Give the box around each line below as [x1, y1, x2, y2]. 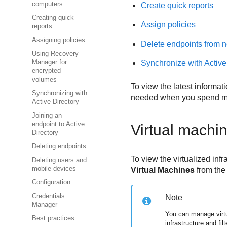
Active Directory [32, 98, 79, 106]
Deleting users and [32, 157, 87, 164]
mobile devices [32, 165, 76, 173]
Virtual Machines [130, 166, 195, 175]
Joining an [32, 112, 62, 120]
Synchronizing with [32, 90, 87, 97]
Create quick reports [140, 1, 213, 10]
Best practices [32, 215, 74, 222]
